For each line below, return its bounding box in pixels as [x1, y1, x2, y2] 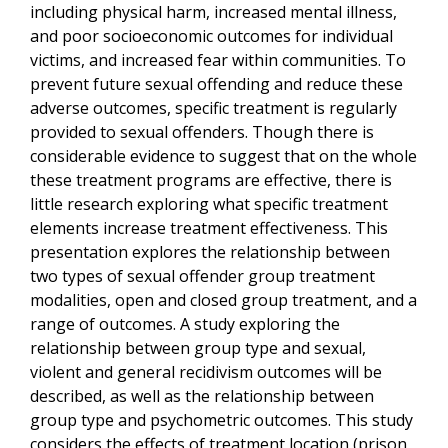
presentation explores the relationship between [30, 241, 390, 263]
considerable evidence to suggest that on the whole [30, 145, 417, 167]
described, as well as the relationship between [30, 385, 374, 407]
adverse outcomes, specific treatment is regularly [30, 97, 397, 119]
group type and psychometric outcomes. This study [30, 409, 413, 431]
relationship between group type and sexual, [30, 337, 366, 359]
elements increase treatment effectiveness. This [30, 217, 388, 239]
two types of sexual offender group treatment [30, 265, 375, 287]
